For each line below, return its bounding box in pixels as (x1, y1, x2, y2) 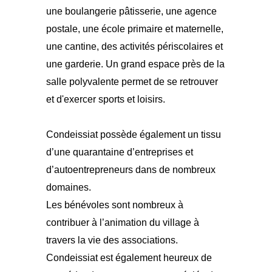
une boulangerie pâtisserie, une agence (46, 6, 217, 16)
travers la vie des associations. (46, 235, 178, 245)
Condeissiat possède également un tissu (46, 129, 222, 140)
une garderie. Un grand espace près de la (46, 59, 225, 69)
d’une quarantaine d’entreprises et (46, 147, 194, 157)
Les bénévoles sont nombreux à (46, 200, 184, 210)
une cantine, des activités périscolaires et (46, 41, 223, 52)
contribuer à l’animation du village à (46, 217, 200, 228)
